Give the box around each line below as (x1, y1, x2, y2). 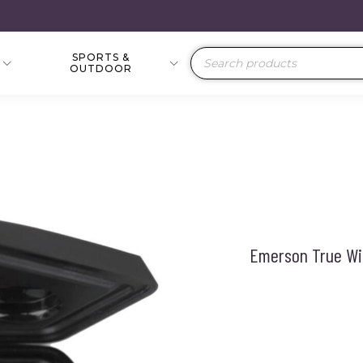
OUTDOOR (69, 62, 132, 75)
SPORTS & (71, 51, 130, 63)
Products (190, 53, 232, 65)
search (190, 64, 220, 76)
